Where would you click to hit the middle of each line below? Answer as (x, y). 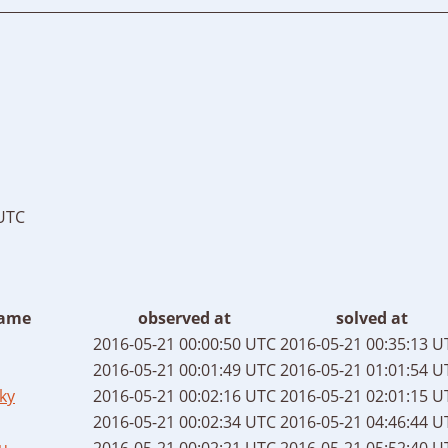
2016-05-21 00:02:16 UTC (184, 395)
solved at (371, 317)
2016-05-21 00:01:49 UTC (184, 369)
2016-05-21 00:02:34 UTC (184, 421)
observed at (184, 317)
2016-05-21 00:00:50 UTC (184, 343)
